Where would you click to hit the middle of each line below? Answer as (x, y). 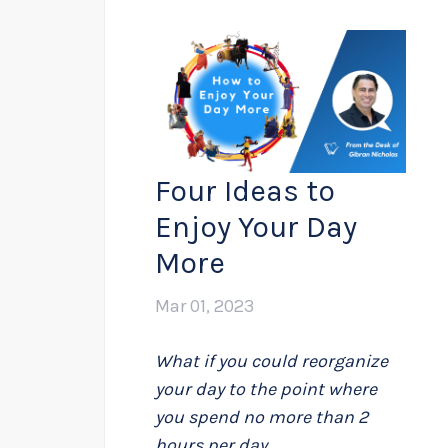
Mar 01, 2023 (204, 306)
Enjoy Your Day (256, 227)
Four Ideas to (245, 191)
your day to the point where (266, 389)
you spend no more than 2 (261, 417)
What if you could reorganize (271, 361)
